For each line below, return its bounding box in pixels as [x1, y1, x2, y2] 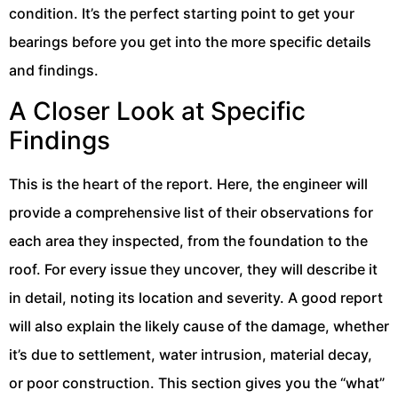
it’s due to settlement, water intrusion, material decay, [9, 346, 372, 364]
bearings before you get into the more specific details [9, 32, 371, 51]
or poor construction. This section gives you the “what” [9, 374, 385, 393]
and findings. [9, 60, 99, 79]
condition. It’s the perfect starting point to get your [9, 4, 354, 22]
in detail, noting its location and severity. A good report [9, 289, 383, 307]
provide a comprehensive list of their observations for [9, 203, 373, 222]
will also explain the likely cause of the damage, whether [9, 317, 389, 336]
